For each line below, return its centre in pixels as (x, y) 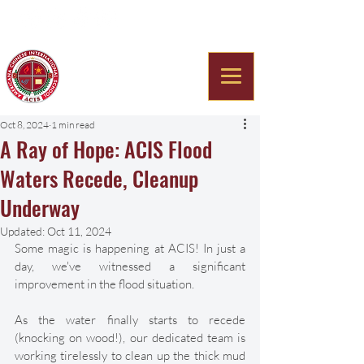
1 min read (73, 125)
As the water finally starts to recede (130, 320)
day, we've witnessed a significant (130, 266)
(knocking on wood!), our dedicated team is (130, 338)
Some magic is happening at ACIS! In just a (130, 248)
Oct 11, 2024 (79, 231)
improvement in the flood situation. (106, 284)
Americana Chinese (133, 65)
